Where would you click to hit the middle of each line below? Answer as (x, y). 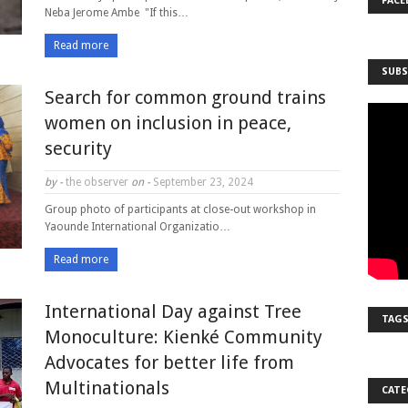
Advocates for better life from (169, 362)
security (78, 148)
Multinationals (107, 388)
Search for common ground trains (185, 97)
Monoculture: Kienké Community (184, 337)
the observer (97, 182)
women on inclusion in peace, (168, 123)
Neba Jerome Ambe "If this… (117, 13)
